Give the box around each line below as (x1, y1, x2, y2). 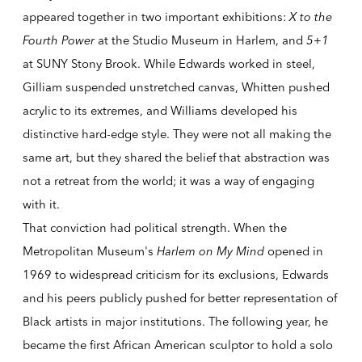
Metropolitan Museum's (22, 243, 157, 259)
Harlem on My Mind (156, 243, 264, 259)
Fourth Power (22, 32, 95, 48)
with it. (22, 196, 60, 212)
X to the (288, 9, 332, 24)
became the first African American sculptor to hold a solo (22, 337, 333, 352)
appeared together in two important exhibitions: (22, 9, 289, 24)
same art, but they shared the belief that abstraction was (22, 149, 330, 165)
